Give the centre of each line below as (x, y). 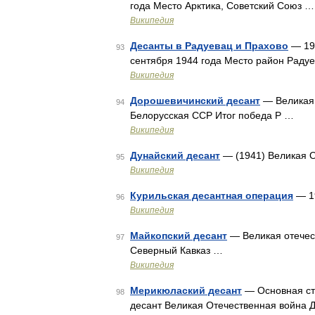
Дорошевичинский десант (195, 101)
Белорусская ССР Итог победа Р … (212, 115)
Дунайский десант (175, 155)
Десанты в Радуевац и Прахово (209, 46)
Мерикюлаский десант (186, 290)
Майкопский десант (179, 236)
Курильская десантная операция (212, 195)
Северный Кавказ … (176, 250)
